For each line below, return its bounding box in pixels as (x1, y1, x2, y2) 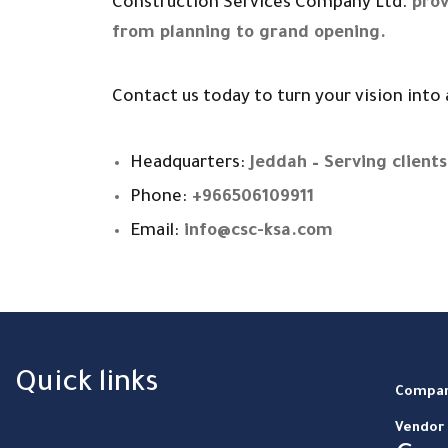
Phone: (130, 188, 187, 208)
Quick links (15, 368, 159, 401)
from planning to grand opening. (112, 24, 386, 44)
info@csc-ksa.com (179, 222, 333, 242)
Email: (130, 222, 179, 242)
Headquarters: (130, 154, 245, 174)
